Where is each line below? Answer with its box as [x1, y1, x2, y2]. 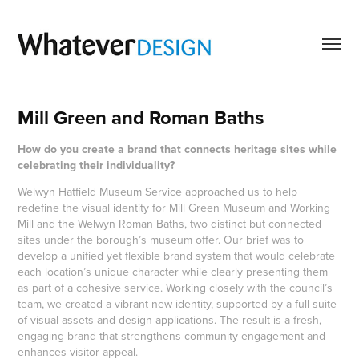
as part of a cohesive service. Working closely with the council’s [18, 279, 333, 296]
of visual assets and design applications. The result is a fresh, [18, 311, 322, 328]
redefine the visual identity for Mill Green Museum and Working [18, 199, 331, 216]
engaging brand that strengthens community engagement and [18, 327, 326, 344]
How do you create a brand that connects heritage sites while [18, 140, 337, 157]
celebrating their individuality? [18, 156, 175, 173]
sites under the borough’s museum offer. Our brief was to [18, 231, 305, 248]
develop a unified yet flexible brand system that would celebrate [18, 247, 336, 264]
